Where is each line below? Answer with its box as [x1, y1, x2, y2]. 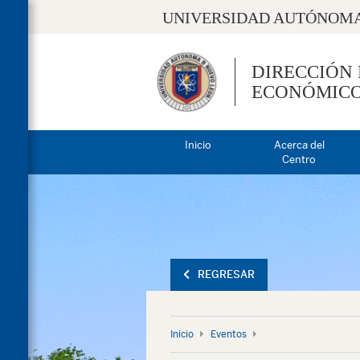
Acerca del [273, 139, 325, 151]
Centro [282, 153, 316, 166]
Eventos [211, 329, 247, 340]
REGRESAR [198, 268, 255, 280]
